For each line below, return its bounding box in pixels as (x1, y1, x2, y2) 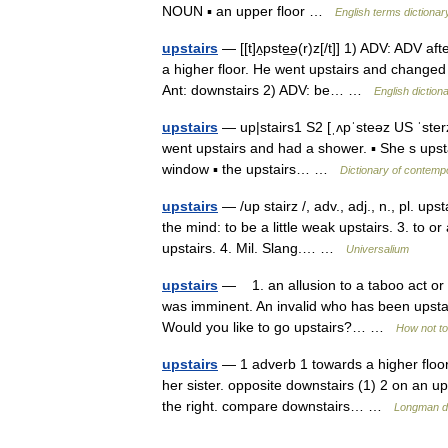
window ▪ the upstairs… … (162, 161, 340, 177)
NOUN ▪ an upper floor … (162, 3, 335, 19)
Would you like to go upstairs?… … (162, 319, 396, 335)
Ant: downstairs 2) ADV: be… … (162, 82, 374, 98)
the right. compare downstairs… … (162, 398, 394, 414)
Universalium (346, 243, 409, 255)
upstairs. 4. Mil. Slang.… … (162, 240, 346, 256)
